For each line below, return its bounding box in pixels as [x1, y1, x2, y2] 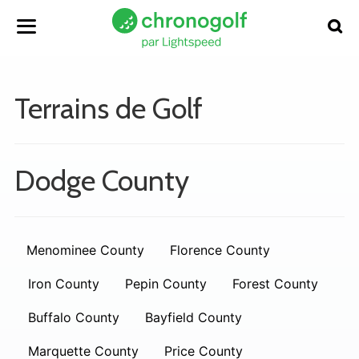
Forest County [232, 276, 318, 292]
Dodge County [14, 163, 189, 198]
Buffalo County [28, 309, 119, 325]
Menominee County [26, 242, 144, 258]
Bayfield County [145, 309, 242, 325]
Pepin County [125, 276, 207, 292]
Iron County [28, 276, 99, 292]
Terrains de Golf [14, 91, 203, 126]
